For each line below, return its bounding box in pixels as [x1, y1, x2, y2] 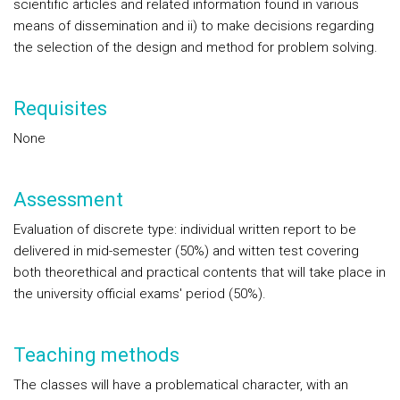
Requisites [13, 97, 107, 120]
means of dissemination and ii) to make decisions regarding [13, 18, 374, 34]
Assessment [13, 188, 123, 211]
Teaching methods [13, 344, 179, 366]
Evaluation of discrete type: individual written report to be [13, 221, 356, 237]
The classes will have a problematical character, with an [13, 377, 348, 393]
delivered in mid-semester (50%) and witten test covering [13, 243, 359, 259]
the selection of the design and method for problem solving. [13, 39, 378, 55]
